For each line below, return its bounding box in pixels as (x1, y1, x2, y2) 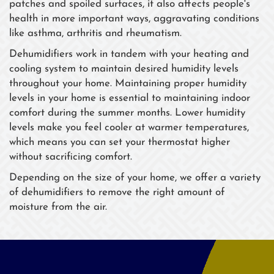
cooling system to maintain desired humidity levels (9, 64, 239, 74)
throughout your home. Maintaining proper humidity (9, 78, 246, 89)
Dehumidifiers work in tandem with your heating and (9, 49, 249, 59)
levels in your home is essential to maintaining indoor (9, 93, 250, 103)
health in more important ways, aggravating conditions (9, 13, 259, 24)
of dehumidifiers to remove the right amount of (9, 187, 224, 198)
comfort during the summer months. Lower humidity (9, 108, 245, 118)
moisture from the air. (9, 202, 110, 212)
